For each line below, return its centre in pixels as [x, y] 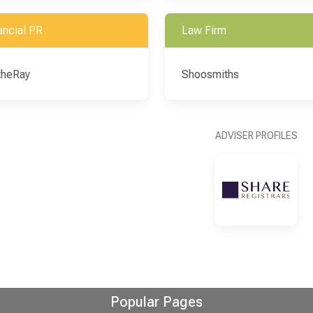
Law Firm [204, 30]
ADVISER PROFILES [256, 136]
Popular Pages [156, 302]
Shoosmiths [210, 74]
